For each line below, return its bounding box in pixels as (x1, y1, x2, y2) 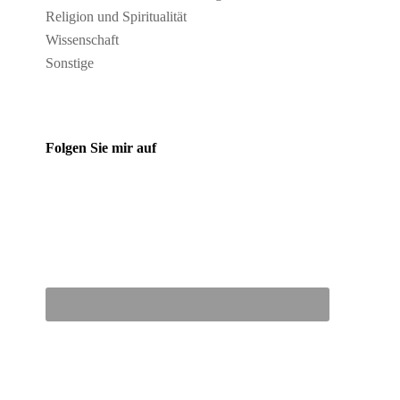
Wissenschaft (46, 32, 120, 48)
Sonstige (46, 55, 95, 71)
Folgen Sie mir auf (46, 140, 157, 156)
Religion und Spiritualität (46, 9, 187, 25)
